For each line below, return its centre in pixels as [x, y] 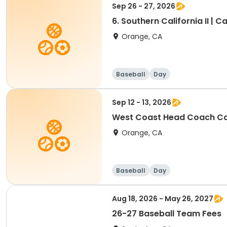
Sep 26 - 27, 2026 [144, 6]
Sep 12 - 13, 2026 [142, 102]
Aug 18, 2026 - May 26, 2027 [163, 199]
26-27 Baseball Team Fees [167, 214]
